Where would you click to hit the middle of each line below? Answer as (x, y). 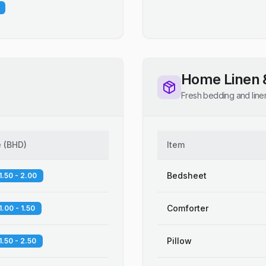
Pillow (179, 241)
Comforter (188, 208)
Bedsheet (187, 175)
